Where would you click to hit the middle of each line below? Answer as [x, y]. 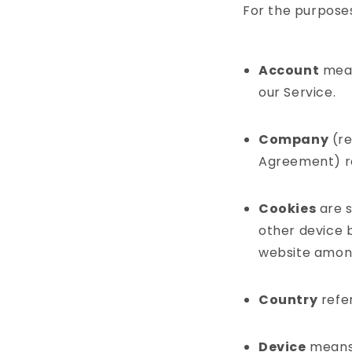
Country [288, 300]
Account [289, 71]
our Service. [297, 93]
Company [294, 140]
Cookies [288, 209]
